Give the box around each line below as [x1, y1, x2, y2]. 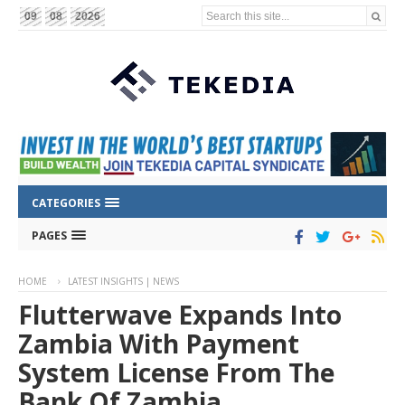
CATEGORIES [32, 195, 103, 212]
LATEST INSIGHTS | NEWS [68, 275, 179, 288]
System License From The [18, 355, 334, 391]
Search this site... [206, 9, 290, 22]
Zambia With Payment [18, 326, 299, 362]
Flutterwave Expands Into [18, 297, 342, 333]
